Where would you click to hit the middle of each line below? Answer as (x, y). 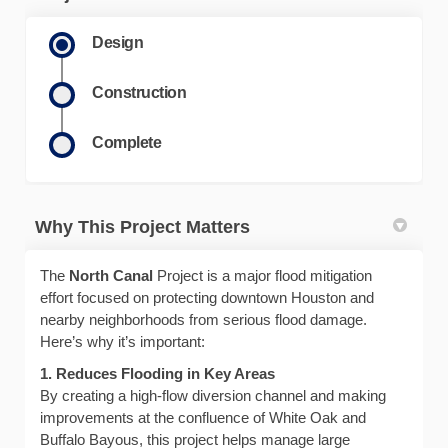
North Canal (111, 276)
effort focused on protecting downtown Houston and (207, 298)
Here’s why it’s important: (122, 342)
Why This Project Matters (142, 227)
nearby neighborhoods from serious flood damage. (203, 320)
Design (118, 43)
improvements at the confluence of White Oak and (203, 418)
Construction (139, 93)
